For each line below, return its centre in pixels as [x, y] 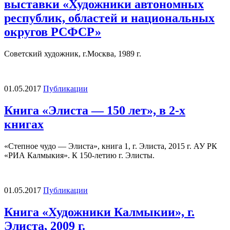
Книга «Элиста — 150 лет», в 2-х [95, 110]
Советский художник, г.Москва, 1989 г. [73, 53]
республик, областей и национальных [109, 18]
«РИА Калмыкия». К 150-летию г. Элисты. [79, 155]
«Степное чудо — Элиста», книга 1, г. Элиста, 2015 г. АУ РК [111, 146]
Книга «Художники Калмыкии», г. [99, 212]
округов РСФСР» [53, 32]
